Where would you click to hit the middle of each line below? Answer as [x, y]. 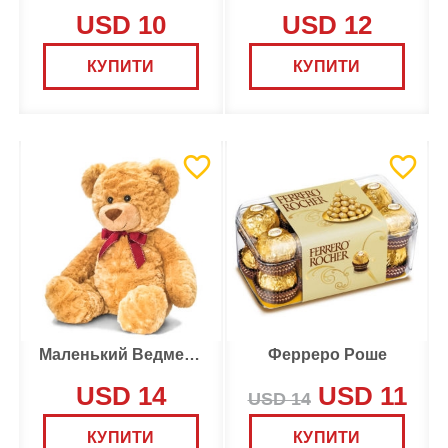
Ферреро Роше [327, 354]
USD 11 [358, 396]
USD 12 [327, 25]
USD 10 [121, 25]
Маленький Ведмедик [192, 354]
